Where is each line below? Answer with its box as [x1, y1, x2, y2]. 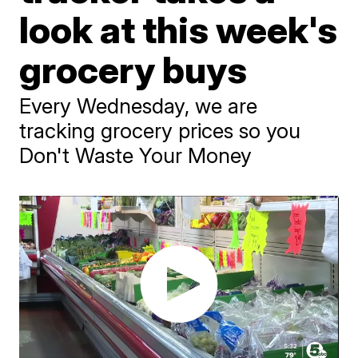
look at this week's [19, 7, 338, 52]
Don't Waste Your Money [19, 143, 253, 168]
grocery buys [19, 47, 248, 92]
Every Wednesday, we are [19, 93, 258, 118]
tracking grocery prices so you [19, 118, 301, 143]
